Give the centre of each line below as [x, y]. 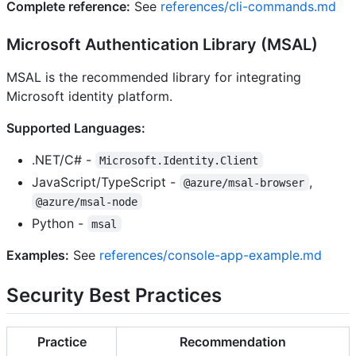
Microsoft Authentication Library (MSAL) [162, 44]
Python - [60, 223]
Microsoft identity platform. [89, 96]
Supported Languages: [76, 128]
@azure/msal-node [87, 201]
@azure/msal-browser [244, 182]
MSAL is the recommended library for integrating [154, 77]
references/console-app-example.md [211, 255]
